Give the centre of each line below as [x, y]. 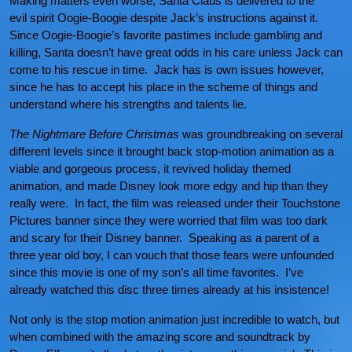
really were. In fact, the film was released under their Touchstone [175, 203]
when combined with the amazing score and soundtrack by [160, 337]
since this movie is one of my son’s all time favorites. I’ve [156, 272]
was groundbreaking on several [262, 134]
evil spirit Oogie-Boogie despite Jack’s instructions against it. [165, 18]
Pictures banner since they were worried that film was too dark [169, 220]
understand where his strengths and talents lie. [128, 104]
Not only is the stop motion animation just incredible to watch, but [174, 319]
